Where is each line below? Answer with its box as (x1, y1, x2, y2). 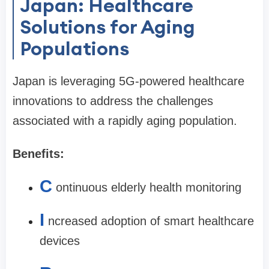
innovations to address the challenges (13, 94, 213, 107)
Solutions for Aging (20, 14, 195, 39)
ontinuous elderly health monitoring (56, 181, 241, 194)
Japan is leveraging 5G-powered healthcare (13, 74, 244, 88)
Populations (20, 36, 129, 61)
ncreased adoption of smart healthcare (48, 214, 254, 228)
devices (40, 234, 80, 247)
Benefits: (13, 147, 64, 160)
